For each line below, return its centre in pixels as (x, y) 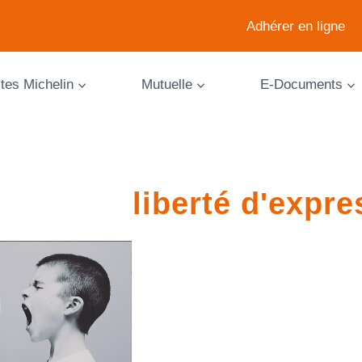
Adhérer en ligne (296, 26)
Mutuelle (166, 84)
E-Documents (301, 84)
